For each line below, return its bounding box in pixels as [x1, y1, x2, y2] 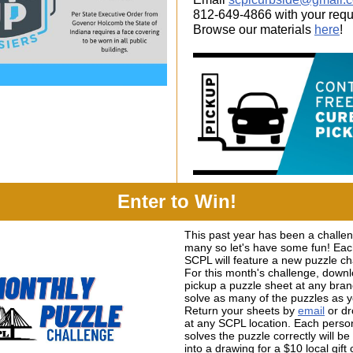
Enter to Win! [117, 191, 236, 212]
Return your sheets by [184, 304, 298, 317]
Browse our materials [193, 23, 314, 36]
